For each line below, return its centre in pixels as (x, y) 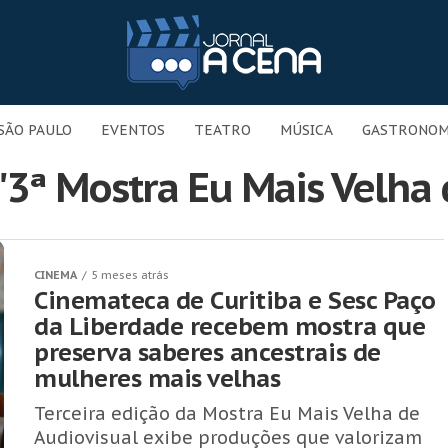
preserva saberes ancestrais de (207, 352)
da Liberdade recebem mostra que (230, 326)
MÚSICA (306, 130)
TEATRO (222, 130)
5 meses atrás (130, 275)
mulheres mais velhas (157, 378)
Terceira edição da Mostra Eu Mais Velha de (227, 413)
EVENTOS (133, 130)
